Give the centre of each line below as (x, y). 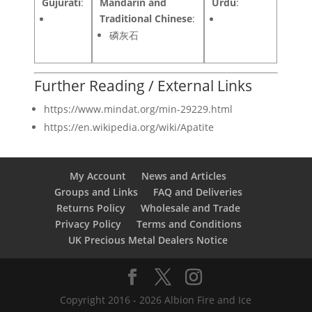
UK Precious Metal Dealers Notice (148, 240)
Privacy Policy (88, 224)
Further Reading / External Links (143, 85)
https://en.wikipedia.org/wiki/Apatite (129, 127)
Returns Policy (91, 208)
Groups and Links (96, 192)
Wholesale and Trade (190, 208)
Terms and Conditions (189, 224)
